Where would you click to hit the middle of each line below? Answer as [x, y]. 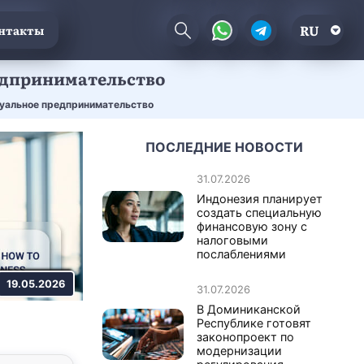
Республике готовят [254, 323]
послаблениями [241, 253]
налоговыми [232, 240]
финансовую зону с [252, 226]
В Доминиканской [249, 309]
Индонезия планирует [260, 198]
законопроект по [245, 336]
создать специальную [259, 212]
